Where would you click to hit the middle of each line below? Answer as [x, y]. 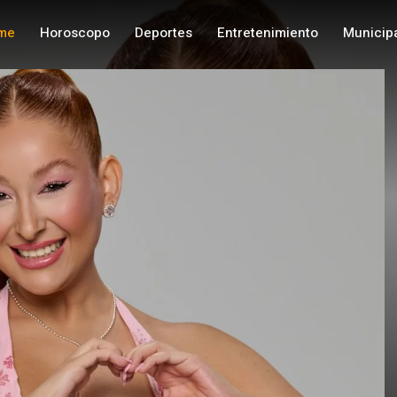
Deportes [163, 33]
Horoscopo [74, 33]
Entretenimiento [267, 33]
